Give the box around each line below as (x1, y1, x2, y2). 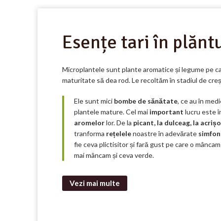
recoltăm (141, 76, 168, 85)
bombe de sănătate (114, 97, 178, 106)
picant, (133, 118, 157, 127)
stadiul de (175, 76, 208, 85)
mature (101, 108, 123, 116)
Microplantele (62, 65, 106, 74)
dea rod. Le (104, 76, 141, 85)
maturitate (62, 76, 97, 85)
